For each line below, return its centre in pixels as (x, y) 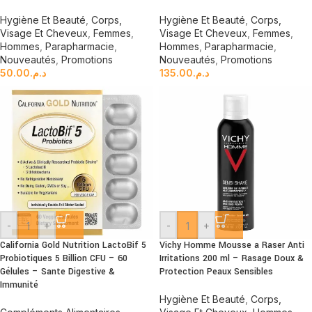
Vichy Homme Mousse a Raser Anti (232, 245)
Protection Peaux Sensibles (216, 272)
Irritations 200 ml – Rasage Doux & (232, 258)
